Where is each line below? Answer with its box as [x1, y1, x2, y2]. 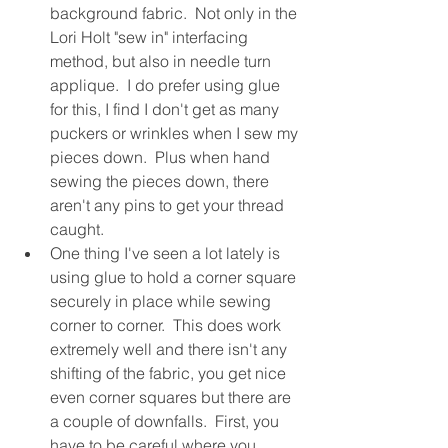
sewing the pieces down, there [50, 170, 273, 191]
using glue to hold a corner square [50, 266, 300, 287]
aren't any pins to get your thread [50, 194, 288, 215]
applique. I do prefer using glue [50, 74, 284, 95]
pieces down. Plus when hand [50, 146, 274, 167]
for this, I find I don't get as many [50, 98, 283, 119]
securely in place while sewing [50, 290, 275, 311]
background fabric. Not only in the [50, 2, 301, 23]
